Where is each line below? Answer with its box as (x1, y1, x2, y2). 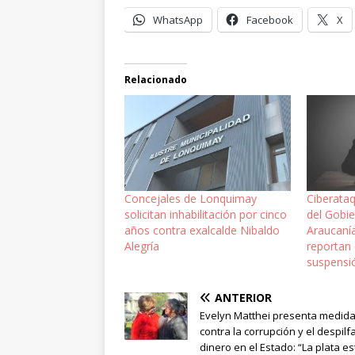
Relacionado (124, 73, 187, 87)
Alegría (124, 238, 159, 254)
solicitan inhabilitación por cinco (124, 206, 287, 222)
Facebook (246, 13, 293, 28)
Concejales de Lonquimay (124, 190, 257, 206)
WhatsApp (153, 13, 203, 28)
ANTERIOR (215, 289, 272, 305)
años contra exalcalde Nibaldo (124, 222, 280, 238)
